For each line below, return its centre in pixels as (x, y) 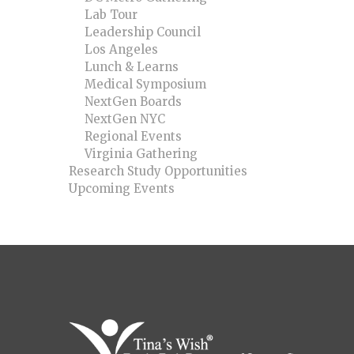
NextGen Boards (133, 102)
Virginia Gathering (141, 154)
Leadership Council (143, 32)
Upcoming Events (122, 189)
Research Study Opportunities (158, 171)
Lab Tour (111, 15)
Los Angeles (121, 50)
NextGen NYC (125, 119)
